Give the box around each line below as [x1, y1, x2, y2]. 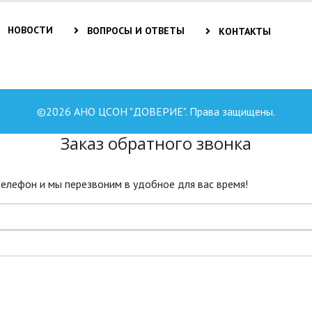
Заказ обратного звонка [61, 131, 251, 155]
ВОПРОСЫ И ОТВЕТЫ [84, 24, 185, 37]
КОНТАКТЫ [216, 24, 271, 38]
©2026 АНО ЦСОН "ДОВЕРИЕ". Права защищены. [37, 104, 275, 118]
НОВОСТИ [5, 23, 53, 36]
